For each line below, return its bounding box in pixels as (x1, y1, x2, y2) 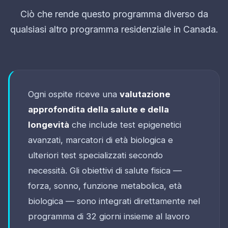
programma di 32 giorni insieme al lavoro (28, 211, 190, 221)
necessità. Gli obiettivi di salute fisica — (28, 165, 182, 176)
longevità (28, 119, 69, 130)
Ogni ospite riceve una (28, 89, 120, 99)
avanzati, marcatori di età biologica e (28, 134, 173, 145)
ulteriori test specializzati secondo (28, 150, 163, 160)
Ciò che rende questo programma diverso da (20, 8, 208, 19)
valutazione (120, 89, 170, 99)
